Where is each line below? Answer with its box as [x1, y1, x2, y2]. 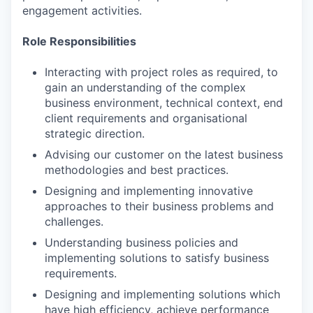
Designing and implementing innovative [45, 184, 253, 198]
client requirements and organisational [45, 111, 247, 125]
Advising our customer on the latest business [45, 147, 283, 161]
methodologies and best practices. [45, 163, 228, 177]
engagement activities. [22, 3, 142, 17]
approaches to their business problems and [45, 199, 274, 213]
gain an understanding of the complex [45, 80, 246, 94]
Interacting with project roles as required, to [45, 65, 278, 79]
